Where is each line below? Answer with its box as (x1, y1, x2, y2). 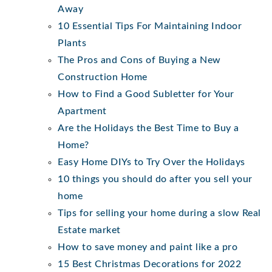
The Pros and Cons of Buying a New (58, 55, 221, 65)
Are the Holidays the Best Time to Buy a (58, 123, 239, 133)
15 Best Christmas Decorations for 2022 (58, 259, 241, 269)
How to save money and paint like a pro (58, 242, 237, 252)
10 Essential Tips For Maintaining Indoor (58, 21, 242, 31)
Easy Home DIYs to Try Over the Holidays (58, 157, 245, 167)
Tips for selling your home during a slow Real (58, 208, 261, 218)
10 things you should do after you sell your (58, 174, 253, 184)
